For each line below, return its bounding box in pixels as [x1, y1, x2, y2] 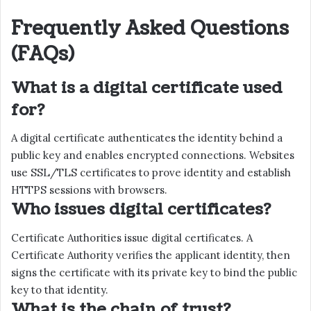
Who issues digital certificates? [11, 198, 271, 221]
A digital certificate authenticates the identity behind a [11, 131, 283, 145]
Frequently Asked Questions [11, 15, 289, 42]
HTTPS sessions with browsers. [11, 183, 167, 197]
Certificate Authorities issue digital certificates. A [11, 230, 253, 244]
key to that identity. [11, 283, 108, 296]
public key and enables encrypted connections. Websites [11, 149, 294, 162]
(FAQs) [11, 41, 74, 68]
